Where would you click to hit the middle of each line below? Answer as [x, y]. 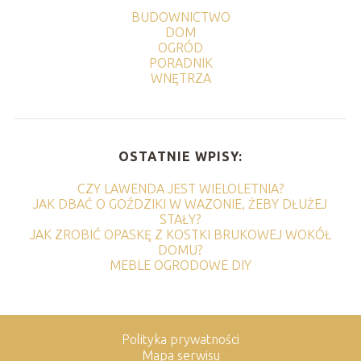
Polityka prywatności [180, 339]
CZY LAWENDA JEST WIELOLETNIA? [180, 188]
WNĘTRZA [180, 78]
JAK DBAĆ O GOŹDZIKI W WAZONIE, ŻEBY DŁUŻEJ [180, 203]
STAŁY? [180, 219]
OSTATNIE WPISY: [180, 156]
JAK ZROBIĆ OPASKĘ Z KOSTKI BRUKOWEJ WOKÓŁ [180, 234]
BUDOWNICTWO [180, 17]
